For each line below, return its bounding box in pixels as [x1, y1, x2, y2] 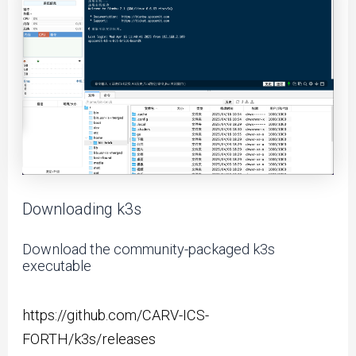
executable [22, 257, 92, 275]
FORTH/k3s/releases [22, 330, 157, 347]
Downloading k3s [22, 199, 142, 219]
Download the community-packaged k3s [22, 241, 276, 258]
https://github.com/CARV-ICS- [22, 306, 210, 323]
